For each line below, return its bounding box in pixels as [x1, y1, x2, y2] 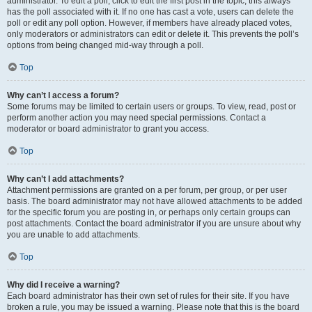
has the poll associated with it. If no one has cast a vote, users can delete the [7, 7, 294, 17]
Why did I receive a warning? [7, 280, 120, 290]
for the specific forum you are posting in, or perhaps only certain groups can [7, 208, 290, 217]
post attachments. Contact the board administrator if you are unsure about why [7, 219, 301, 228]
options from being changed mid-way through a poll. [7, 40, 203, 50]
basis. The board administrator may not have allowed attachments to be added [7, 196, 302, 206]
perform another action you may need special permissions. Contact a [7, 113, 266, 123]
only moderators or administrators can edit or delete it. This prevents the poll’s [7, 29, 299, 39]
